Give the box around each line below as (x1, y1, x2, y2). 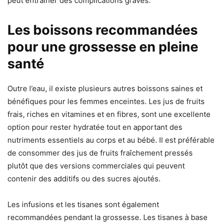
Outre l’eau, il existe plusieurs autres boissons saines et (7, 83, 203, 93)
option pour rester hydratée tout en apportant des (7, 122, 182, 132)
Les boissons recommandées (7, 21, 198, 38)
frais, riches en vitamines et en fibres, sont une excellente (7, 109, 211, 119)
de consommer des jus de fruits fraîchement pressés (7, 148, 193, 158)
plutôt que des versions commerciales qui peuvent (7, 161, 185, 170)
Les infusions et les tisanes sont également (7, 199, 159, 209)
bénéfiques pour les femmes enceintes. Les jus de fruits (7, 96, 205, 106)
